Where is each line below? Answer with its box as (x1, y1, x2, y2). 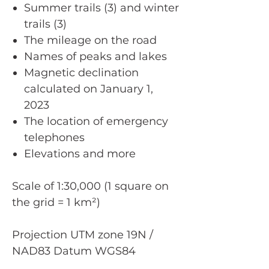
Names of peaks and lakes (24, 50, 167, 64)
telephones (24, 131, 85, 145)
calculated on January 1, (24, 82, 153, 96)
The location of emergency (24, 115, 168, 128)
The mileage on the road (24, 34, 157, 47)
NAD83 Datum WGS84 (12, 244, 136, 258)
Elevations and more (24, 147, 136, 161)
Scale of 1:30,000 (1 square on (12, 180, 169, 193)
